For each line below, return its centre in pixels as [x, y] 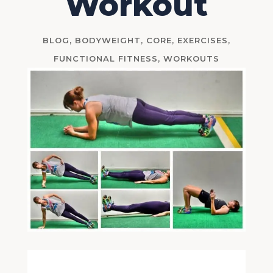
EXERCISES [202, 41]
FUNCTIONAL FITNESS [105, 59]
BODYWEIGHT [108, 41]
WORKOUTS [191, 59]
